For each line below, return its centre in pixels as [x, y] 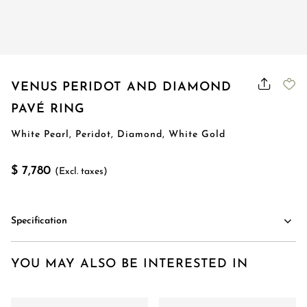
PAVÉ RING [48, 109]
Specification [39, 221]
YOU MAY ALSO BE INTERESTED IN [130, 264]
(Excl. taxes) [81, 172]
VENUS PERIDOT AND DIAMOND [121, 87]
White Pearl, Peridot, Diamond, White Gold [118, 135]
